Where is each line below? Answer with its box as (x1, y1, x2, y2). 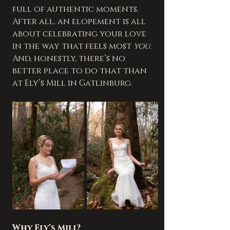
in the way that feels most (12, 41, 133, 52)
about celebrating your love (12, 28, 148, 40)
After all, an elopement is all (12, 16, 148, 28)
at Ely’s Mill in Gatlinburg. (12, 78, 132, 89)
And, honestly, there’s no (12, 53, 127, 65)
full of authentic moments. (12, 4, 141, 15)
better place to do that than (12, 65, 149, 77)
